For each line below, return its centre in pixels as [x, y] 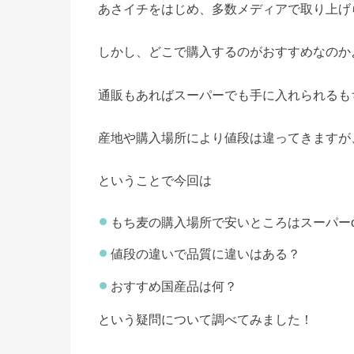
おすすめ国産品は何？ [174, 286]
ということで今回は [155, 181]
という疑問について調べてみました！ [205, 320]
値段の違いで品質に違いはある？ [206, 254]
